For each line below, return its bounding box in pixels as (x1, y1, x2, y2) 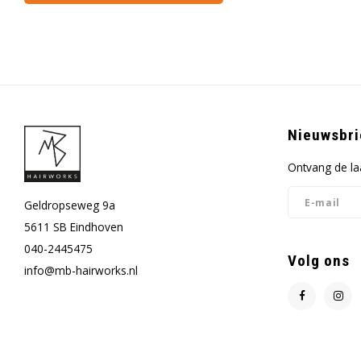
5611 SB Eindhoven (24, 219, 123, 234)
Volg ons (288, 251, 350, 270)
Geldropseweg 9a (24, 197, 115, 213)
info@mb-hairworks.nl (24, 263, 138, 278)
